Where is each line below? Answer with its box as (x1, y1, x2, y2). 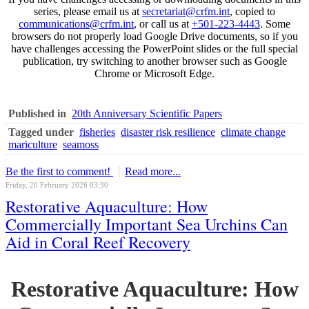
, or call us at (134, 17, 192, 30)
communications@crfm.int (19, 17, 134, 30)
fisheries (79, 126, 115, 138)
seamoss (63, 138, 99, 150)
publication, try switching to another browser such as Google (22, 54, 287, 67)
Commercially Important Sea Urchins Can (6, 212, 288, 235)
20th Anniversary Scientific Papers (72, 107, 222, 119)
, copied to (230, 5, 275, 17)
